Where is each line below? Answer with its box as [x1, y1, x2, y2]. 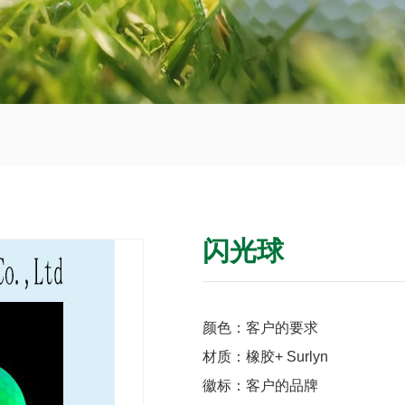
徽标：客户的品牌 [202, 378, 318, 393]
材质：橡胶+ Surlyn [202, 349, 328, 364]
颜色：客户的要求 [202, 320, 318, 335]
